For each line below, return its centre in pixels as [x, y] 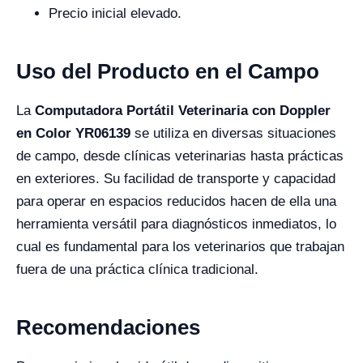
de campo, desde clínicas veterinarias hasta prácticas [180, 156]
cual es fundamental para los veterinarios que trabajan [180, 247]
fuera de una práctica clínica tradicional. [137, 269]
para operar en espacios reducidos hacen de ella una [176, 201]
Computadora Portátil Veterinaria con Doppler [183, 111]
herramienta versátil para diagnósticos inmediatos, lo [176, 224]
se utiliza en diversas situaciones [233, 133]
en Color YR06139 [73, 133]
